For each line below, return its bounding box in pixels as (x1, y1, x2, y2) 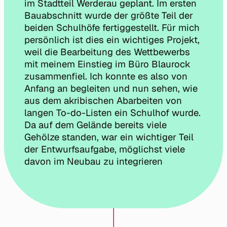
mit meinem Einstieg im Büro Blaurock (24, 58, 191, 70)
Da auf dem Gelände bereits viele (24, 119, 167, 131)
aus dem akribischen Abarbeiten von (24, 95, 182, 107)
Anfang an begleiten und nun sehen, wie (24, 83, 198, 95)
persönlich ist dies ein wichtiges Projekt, (24, 34, 200, 46)
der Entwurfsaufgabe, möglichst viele (24, 143, 185, 156)
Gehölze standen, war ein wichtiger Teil (24, 131, 194, 143)
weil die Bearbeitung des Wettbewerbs (24, 46, 190, 58)
